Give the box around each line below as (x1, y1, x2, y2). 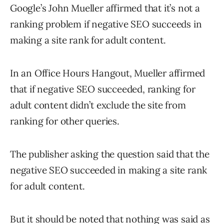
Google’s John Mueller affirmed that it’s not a (10, 2, 200, 14)
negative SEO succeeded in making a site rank (10, 164, 207, 176)
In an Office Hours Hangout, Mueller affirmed (10, 67, 205, 79)
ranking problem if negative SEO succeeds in (10, 18, 202, 30)
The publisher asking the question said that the (10, 148, 209, 160)
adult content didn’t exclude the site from (10, 99, 186, 111)
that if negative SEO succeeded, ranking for (10, 83, 195, 95)
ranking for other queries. (10, 115, 119, 127)
